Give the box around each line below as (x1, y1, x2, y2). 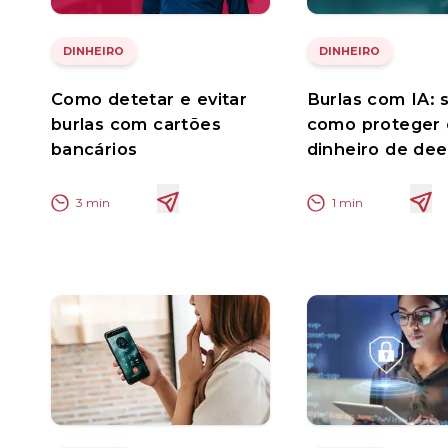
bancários (50, 139, 138, 160)
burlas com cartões (50, 114, 222, 135)
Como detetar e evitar (50, 89, 248, 110)
